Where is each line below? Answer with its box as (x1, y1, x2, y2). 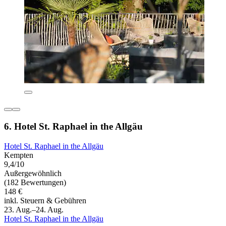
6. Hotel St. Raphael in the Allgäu (4, 121, 143, 132)
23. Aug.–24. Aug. (4, 205, 64, 214)
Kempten (4, 150, 33, 159)
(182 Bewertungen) (4, 178, 66, 187)
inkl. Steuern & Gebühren (4, 196, 86, 205)
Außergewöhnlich (4, 168, 62, 178)
